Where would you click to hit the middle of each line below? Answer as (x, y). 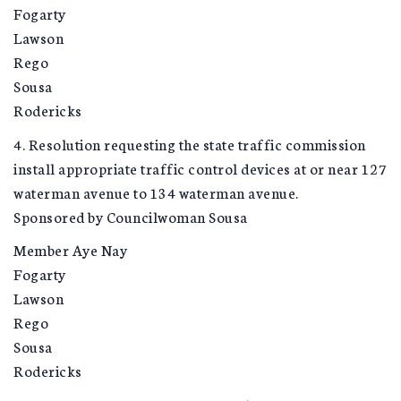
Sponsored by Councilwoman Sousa (131, 216)
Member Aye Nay (70, 249)
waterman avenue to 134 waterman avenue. (156, 192)
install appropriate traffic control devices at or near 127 (200, 167)
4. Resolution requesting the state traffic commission (190, 143)
